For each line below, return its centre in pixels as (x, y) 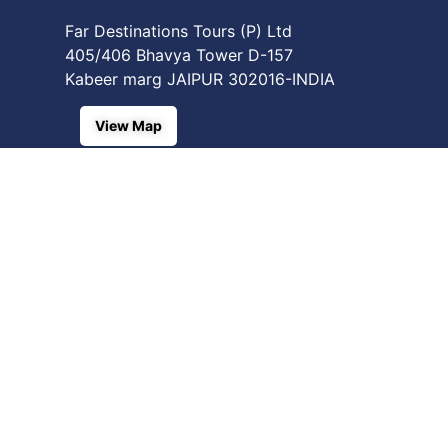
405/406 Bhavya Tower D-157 (179, 54)
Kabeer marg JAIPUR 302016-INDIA (200, 78)
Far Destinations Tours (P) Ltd (178, 30)
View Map (128, 125)
